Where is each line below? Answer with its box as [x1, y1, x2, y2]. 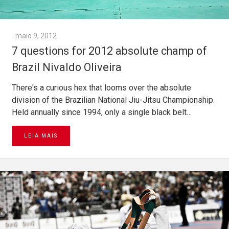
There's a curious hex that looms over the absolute [12, 83, 191, 93]
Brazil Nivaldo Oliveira [12, 61, 122, 74]
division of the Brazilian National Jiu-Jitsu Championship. [12, 95, 215, 105]
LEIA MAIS [24, 133, 58, 139]
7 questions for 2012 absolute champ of [12, 44, 207, 58]
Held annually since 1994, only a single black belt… [12, 107, 192, 118]
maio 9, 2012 [15, 32, 57, 40]
